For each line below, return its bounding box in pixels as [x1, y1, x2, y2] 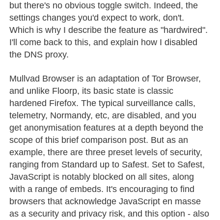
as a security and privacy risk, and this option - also [9, 208, 210, 219]
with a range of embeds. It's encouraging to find [9, 184, 195, 194]
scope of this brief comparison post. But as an [9, 135, 189, 145]
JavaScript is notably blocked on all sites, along [9, 171, 194, 182]
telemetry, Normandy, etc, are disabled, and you [9, 110, 197, 120]
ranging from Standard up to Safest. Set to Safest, [9, 159, 205, 169]
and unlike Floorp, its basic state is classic [9, 85, 174, 96]
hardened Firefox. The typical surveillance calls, [9, 98, 196, 108]
